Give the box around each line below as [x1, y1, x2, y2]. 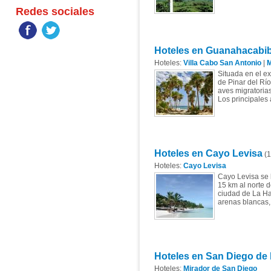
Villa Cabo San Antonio [183, 59, 261, 67]
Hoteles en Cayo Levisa [154, 148, 263, 158]
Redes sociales [15, 5, 94, 18]
